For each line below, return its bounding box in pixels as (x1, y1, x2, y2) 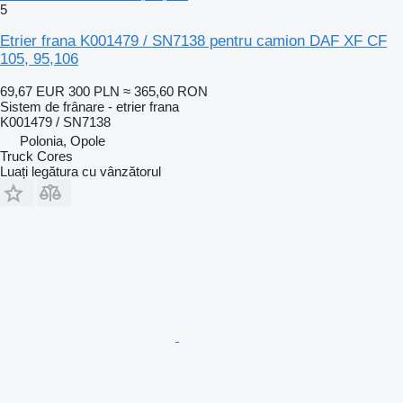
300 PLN (68, 83, 120, 99)
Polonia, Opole (20, 132, 105, 148)
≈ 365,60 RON (123, 83, 208, 99)
